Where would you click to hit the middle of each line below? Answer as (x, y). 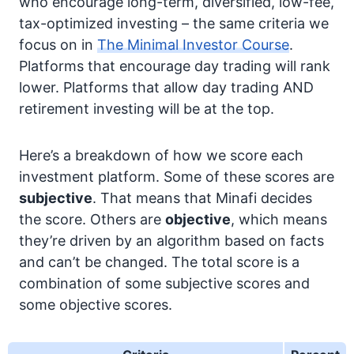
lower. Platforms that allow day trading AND (166, 87)
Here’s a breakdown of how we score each (161, 155)
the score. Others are (92, 219)
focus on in (58, 45)
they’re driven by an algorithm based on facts (171, 241)
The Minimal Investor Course (193, 45)
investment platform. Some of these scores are (177, 177)
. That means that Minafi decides (202, 198)
